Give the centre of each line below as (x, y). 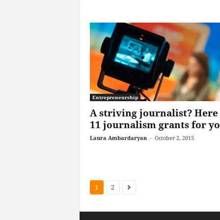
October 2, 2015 (174, 138)
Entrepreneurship (115, 97)
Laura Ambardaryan (118, 138)
